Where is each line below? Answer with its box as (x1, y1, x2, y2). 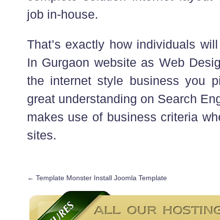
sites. (27, 128, 56, 142)
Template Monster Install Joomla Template (33, 173, 167, 182)
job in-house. (27, 7, 98, 21)
